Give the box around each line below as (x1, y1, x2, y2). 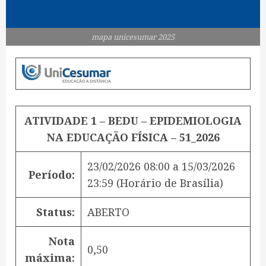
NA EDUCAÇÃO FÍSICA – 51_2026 (46, 130, 220, 145)
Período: (28, 167, 75, 182)
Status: (36, 205, 75, 220)
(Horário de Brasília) (113, 176, 223, 191)
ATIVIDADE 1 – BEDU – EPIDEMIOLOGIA (24, 113, 242, 128)
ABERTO (87, 205, 129, 220)
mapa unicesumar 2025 (91, 31, 175, 43)
